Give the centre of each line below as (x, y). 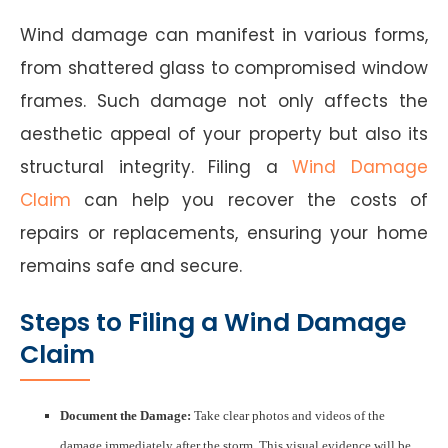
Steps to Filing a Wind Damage (213, 322)
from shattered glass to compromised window (224, 67)
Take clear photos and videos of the (288, 415)
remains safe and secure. (131, 265)
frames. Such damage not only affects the (224, 100)
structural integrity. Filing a (156, 166)
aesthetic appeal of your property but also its (224, 133)
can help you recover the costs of (249, 199)
